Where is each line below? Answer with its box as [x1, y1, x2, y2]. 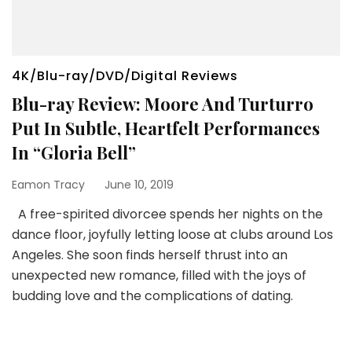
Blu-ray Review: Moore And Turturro [12, 91, 313, 115]
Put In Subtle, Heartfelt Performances [12, 115, 320, 140]
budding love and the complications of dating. [12, 286, 293, 305]
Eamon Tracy [12, 176, 85, 192]
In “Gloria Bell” [12, 140, 136, 164]
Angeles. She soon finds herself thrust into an [12, 245, 288, 264]
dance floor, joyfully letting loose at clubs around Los [12, 225, 333, 244]
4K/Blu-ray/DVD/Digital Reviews [12, 66, 238, 85]
